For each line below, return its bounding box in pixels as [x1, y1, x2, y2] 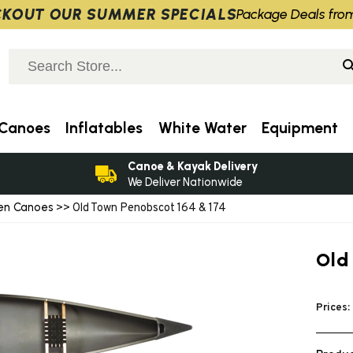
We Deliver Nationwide [128, 174, 243, 189]
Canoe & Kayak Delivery [128, 158, 258, 173]
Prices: [316, 300, 351, 314]
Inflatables [65, 118, 143, 137]
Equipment [261, 118, 338, 137]
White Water [158, 118, 247, 137]
